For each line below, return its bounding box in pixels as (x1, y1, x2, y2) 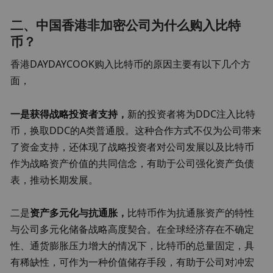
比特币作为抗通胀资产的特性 (127, 206, 255, 220)
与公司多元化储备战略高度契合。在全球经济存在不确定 (10, 222, 255, 236)
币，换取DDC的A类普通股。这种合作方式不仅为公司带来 (10, 123, 262, 137)
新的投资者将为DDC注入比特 (127, 107, 256, 121)
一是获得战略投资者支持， (10, 107, 128, 121)
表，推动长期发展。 (10, 172, 99, 186)
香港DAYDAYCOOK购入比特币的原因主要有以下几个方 (10, 57, 251, 71)
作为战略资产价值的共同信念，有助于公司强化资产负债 (10, 156, 255, 170)
